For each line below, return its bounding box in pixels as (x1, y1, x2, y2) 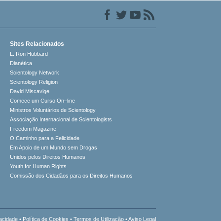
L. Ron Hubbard (10, 51, 48, 57)
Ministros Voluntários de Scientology (10, 107, 96, 113)
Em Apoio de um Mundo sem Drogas (10, 145, 98, 151)
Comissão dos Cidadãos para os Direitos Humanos (10, 173, 133, 179)
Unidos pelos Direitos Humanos (10, 154, 86, 160)
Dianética (10, 60, 33, 67)
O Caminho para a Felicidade (10, 135, 80, 142)
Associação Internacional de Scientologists (10, 116, 112, 123)
